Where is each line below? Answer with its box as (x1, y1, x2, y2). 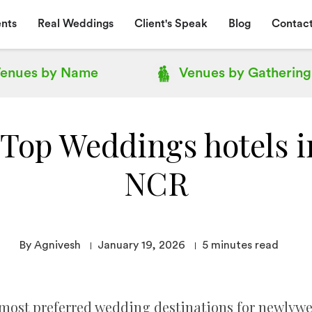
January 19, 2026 (97, 239, 185, 251)
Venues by (178, 66, 244, 80)
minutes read (211, 239, 279, 251)
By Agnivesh (19, 239, 81, 251)
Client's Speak (134, 17, 208, 29)
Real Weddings (37, 17, 114, 29)
